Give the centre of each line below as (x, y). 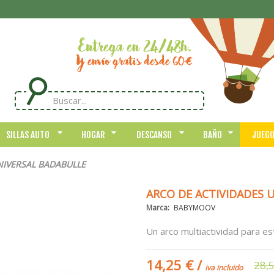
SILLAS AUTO (28, 135)
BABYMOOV (194, 208)
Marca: (158, 208)
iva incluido (224, 267)
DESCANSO (154, 135)
